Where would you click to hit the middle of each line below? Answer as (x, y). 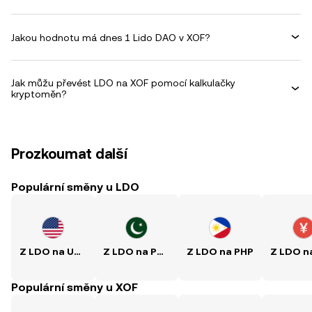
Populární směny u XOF (75, 287)
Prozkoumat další (69, 154)
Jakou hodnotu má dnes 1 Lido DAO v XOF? (111, 37)
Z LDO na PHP (220, 251)
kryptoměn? (39, 94)
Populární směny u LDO (75, 187)
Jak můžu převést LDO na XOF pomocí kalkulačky (123, 83)
